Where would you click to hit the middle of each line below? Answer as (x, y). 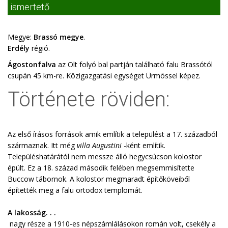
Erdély (19, 48)
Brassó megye (59, 37)
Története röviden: (89, 99)
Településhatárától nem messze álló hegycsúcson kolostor (105, 156)
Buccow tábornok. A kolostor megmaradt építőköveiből (99, 179)
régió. (40, 48)
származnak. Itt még (42, 145)
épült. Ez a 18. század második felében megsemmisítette (101, 168)
